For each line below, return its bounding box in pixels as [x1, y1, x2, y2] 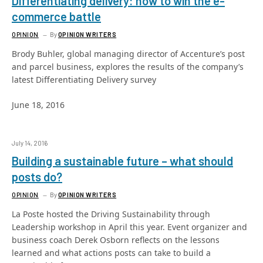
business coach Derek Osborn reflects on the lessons [12, 234, 220, 245]
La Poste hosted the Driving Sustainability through [12, 208, 210, 220]
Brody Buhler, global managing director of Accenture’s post [12, 48, 245, 59]
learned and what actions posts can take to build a [12, 247, 211, 258]
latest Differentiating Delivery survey [12, 74, 156, 85]
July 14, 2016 [12, 139, 48, 147]
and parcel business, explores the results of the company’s [12, 61, 244, 72]
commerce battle [12, 9, 101, 23]
